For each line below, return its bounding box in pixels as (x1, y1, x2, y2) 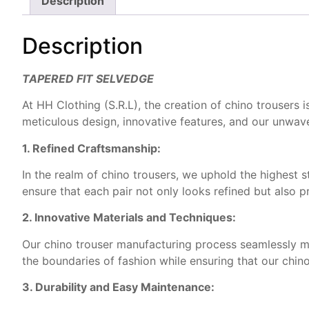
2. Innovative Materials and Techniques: (22, 210, 236, 225)
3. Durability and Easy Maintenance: (22, 280, 215, 295)
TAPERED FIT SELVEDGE (22, 71, 154, 86)
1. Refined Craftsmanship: (22, 141, 161, 155)
